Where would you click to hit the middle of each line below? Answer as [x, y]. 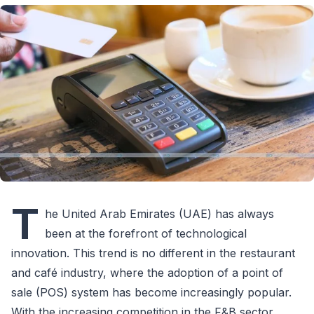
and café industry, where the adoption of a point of [147, 272]
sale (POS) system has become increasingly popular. [151, 292]
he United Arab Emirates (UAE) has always [159, 213]
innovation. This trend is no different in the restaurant [153, 253]
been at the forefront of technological [146, 233]
